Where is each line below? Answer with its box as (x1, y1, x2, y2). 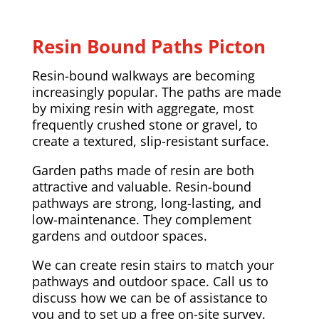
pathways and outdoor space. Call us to (31, 272, 268, 290)
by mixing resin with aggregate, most (31, 99, 253, 117)
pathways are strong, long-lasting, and (31, 194, 261, 211)
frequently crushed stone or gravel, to (31, 115, 258, 133)
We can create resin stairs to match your (31, 256, 274, 273)
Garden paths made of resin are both (31, 161, 254, 179)
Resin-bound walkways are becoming (31, 66, 255, 84)
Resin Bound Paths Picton (31, 33, 266, 59)
